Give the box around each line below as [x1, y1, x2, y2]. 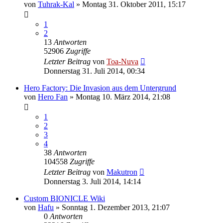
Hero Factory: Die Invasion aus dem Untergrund [24, 83, 176, 92]
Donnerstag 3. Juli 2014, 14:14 [44, 177, 141, 186]
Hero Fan [38, 92, 68, 101]
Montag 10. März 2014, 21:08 [76, 92, 170, 101]
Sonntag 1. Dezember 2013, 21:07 [62, 203, 170, 212]
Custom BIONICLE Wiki [24, 194, 105, 203]
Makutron [107, 167, 137, 176]
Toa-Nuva [107, 57, 138, 66]
